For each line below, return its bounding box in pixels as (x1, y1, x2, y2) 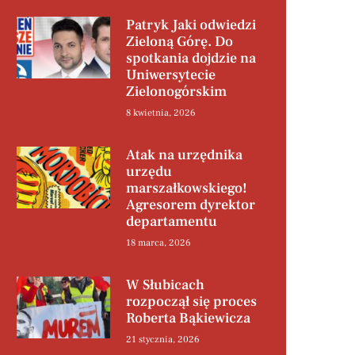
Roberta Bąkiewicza (125, 309, 250, 328)
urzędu (125, 162, 172, 181)
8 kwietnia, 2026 (125, 107, 196, 120)
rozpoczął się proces (125, 292, 257, 311)
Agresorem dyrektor (125, 196, 255, 215)
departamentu (125, 212, 217, 231)
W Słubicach (125, 276, 204, 295)
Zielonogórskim (125, 82, 227, 101)
